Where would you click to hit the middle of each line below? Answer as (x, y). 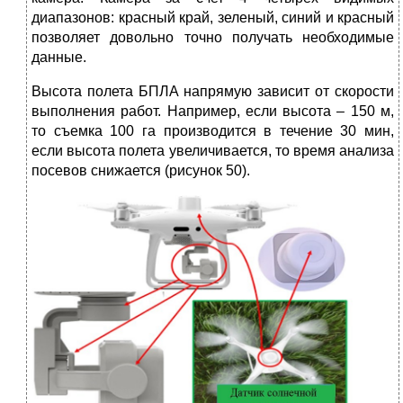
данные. (59, 58)
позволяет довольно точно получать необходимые (213, 38)
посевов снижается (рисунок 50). (141, 171)
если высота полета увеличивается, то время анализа (213, 151)
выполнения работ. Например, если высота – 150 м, (213, 112)
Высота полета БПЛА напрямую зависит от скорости (213, 92)
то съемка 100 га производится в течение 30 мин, (213, 131)
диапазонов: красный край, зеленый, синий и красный (213, 18)
